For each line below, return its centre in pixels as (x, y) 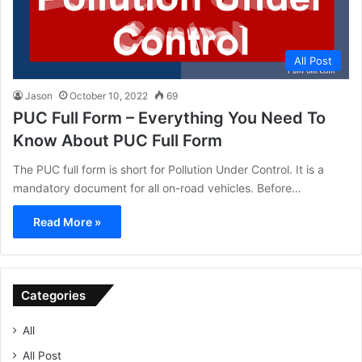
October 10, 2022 (109, 96)
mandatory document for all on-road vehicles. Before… (157, 188)
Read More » (67, 222)
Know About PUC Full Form (118, 141)
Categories (53, 296)
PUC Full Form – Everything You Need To (169, 118)
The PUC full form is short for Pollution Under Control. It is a (168, 170)
